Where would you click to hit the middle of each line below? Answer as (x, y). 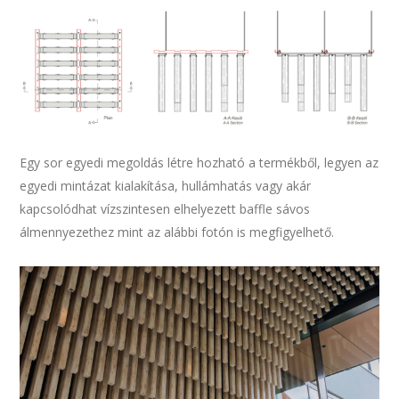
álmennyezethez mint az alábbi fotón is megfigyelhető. (177, 232)
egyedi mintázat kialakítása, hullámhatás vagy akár (166, 186)
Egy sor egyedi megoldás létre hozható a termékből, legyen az (199, 163)
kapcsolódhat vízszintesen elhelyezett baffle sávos (165, 209)
